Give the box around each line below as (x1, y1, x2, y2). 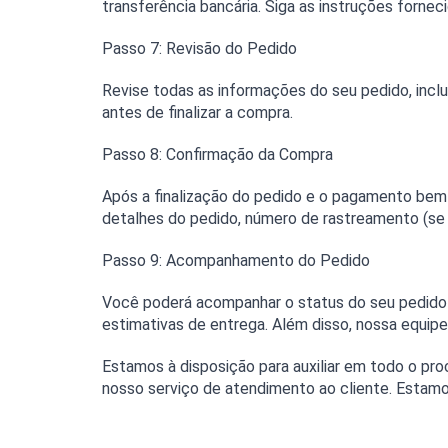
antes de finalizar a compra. (102, 103, 293, 123)
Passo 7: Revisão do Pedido (102, 39, 297, 59)
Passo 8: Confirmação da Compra (102, 145, 333, 165)
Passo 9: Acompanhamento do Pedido (102, 251, 370, 271)
